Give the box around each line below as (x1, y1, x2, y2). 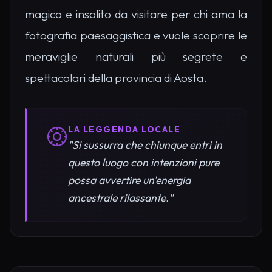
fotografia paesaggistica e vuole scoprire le (25, 28, 247, 43)
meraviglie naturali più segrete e (25, 49, 247, 64)
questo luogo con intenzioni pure (68, 155, 219, 170)
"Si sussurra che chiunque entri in (68, 138, 222, 152)
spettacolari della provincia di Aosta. (25, 70, 207, 86)
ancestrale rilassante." (68, 191, 173, 205)
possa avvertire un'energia (68, 173, 191, 188)
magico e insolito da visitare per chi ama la (25, 7, 247, 22)
